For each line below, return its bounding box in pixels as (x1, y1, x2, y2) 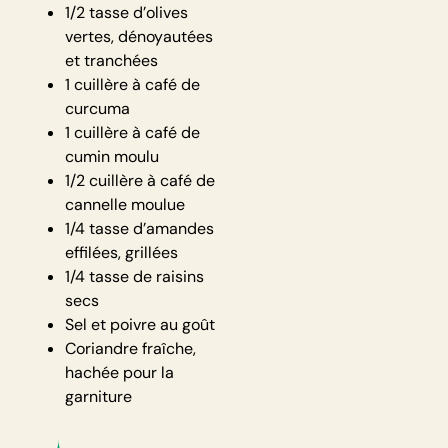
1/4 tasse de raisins (65, 266, 204, 288)
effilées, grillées (65, 242, 178, 264)
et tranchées (65, 50, 158, 72)
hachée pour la (65, 362, 174, 384)
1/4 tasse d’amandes (65, 218, 214, 240)
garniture (65, 386, 132, 408)
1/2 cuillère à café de (65, 170, 215, 192)
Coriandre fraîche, (65, 338, 196, 360)
